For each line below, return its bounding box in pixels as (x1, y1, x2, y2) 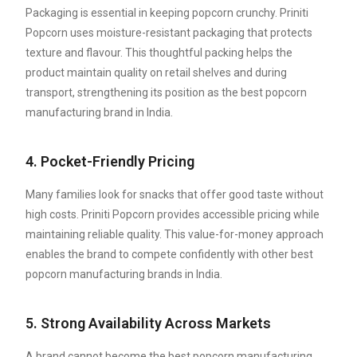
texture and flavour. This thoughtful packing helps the (25, 46, 293, 60)
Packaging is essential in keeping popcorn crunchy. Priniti (25, 6, 309, 20)
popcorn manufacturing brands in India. (25, 268, 223, 281)
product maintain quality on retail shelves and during (25, 66, 288, 80)
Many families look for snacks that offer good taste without (25, 188, 324, 202)
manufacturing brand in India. (25, 106, 174, 120)
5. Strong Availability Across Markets (25, 315, 272, 332)
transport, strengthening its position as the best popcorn (25, 86, 308, 100)
